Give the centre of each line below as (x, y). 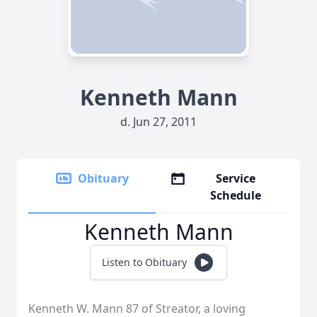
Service (236, 178)
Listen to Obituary (144, 262)
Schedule (236, 195)
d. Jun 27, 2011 (158, 122)
